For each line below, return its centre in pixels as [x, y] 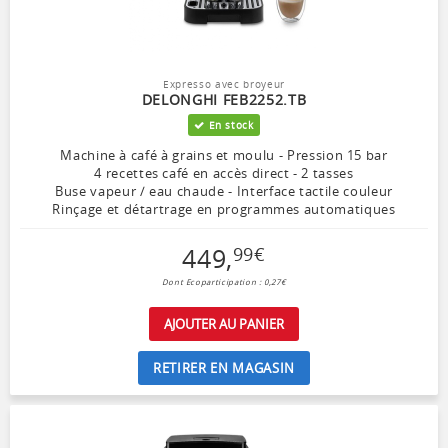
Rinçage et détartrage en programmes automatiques [224, 209]
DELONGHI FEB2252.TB [224, 100]
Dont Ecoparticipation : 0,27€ [224, 282]
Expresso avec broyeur [224, 84]
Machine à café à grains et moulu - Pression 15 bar [224, 155]
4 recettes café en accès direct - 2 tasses [224, 173]
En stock [229, 125]
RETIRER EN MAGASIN [224, 368]
